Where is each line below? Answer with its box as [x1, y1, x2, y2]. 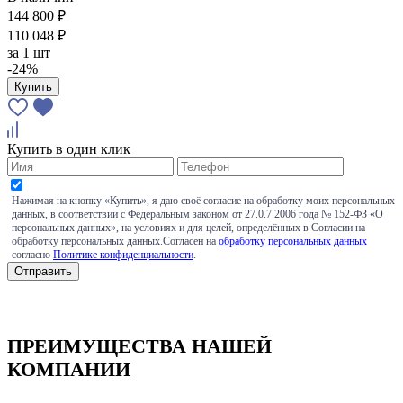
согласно [12, 247, 53, 261]
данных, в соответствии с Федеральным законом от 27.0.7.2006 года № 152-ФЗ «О [12, 207, 383, 220]
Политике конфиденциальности [53, 247, 193, 261]
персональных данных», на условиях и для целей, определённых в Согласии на [12, 220, 365, 234]
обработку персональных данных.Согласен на [12, 234, 219, 247]
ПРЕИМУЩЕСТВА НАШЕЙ [7, 334, 272, 357]
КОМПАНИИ [7, 357, 130, 381]
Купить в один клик [7, 140, 130, 157]
